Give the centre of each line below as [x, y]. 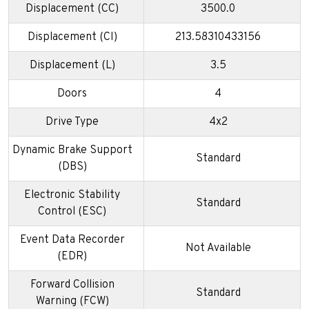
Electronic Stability [72, 196]
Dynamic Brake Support [72, 151]
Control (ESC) [72, 212]
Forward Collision [72, 285]
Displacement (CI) [72, 38]
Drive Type [72, 122]
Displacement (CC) [72, 9]
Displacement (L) [72, 66]
